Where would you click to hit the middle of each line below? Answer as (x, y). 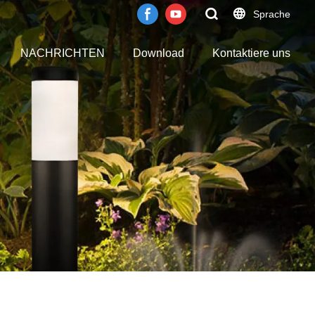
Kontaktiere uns (251, 53)
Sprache (272, 14)
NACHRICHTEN (63, 53)
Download (159, 53)
